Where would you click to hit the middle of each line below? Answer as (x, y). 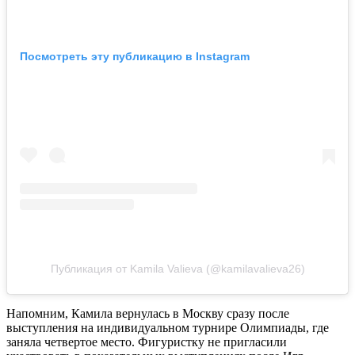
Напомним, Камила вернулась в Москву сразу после (148, 313)
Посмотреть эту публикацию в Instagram (135, 56)
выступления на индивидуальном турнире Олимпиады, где (168, 327)
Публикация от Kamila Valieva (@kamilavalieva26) (177, 268)
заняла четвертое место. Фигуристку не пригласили (147, 342)
